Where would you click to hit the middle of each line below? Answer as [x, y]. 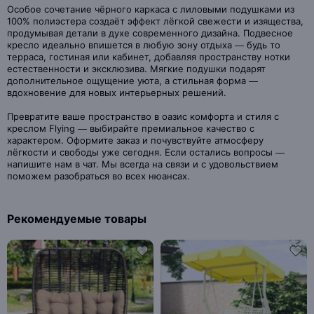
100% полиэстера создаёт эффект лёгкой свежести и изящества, [155, 21]
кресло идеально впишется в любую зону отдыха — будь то [144, 45]
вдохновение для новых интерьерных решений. [117, 93]
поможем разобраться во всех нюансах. [98, 176]
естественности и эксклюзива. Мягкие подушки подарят [136, 69]
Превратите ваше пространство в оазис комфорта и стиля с [143, 116]
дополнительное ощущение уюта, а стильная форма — [132, 81]
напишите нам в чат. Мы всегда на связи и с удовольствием [143, 164]
